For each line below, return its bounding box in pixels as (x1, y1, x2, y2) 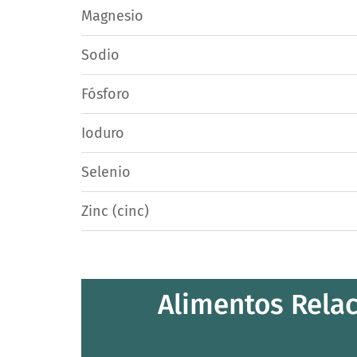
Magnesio (81, 7, 143, 25)
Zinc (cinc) (81, 202, 149, 220)
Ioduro (81, 124, 124, 142)
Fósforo (81, 85, 130, 103)
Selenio (81, 163, 131, 181)
